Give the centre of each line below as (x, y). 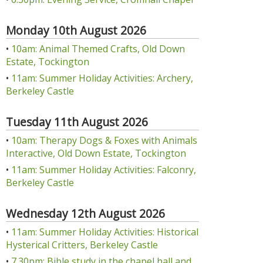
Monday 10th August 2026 (76, 30)
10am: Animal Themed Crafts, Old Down (98, 49)
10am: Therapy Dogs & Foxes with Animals (104, 140)
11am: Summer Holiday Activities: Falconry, (104, 170)
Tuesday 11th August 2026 (77, 122)
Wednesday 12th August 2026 (85, 213)
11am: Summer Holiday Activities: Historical (105, 232)
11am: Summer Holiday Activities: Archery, (102, 78)
